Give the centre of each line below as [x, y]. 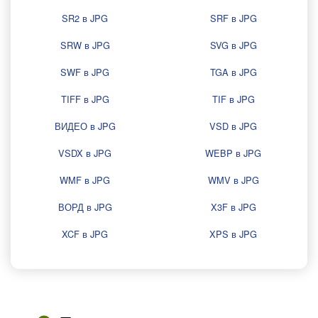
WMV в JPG [233, 180]
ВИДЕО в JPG [85, 126]
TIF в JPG [233, 99]
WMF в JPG [85, 180]
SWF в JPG [85, 72]
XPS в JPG [233, 234]
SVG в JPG [233, 45]
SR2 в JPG [85, 18]
